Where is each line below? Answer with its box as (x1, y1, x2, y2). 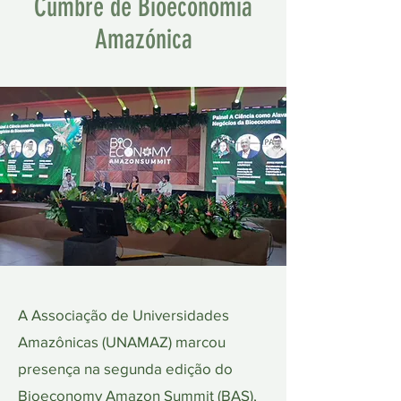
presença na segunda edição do (18, 360, 233, 377)
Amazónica (94, 23, 192, 55)
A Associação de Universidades (18, 306, 229, 323)
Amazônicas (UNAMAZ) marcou (18, 333, 226, 350)
